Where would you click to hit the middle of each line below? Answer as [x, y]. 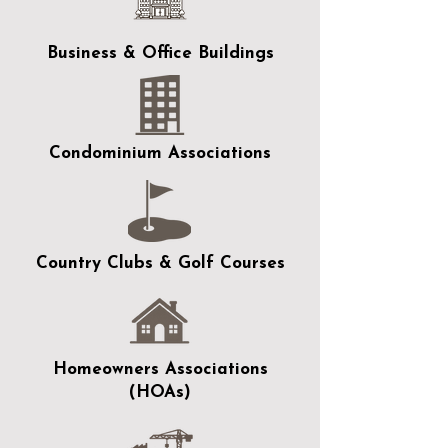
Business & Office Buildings [160, 53]
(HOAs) [160, 392]
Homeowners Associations [160, 369]
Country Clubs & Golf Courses [160, 263]
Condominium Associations [160, 153]
